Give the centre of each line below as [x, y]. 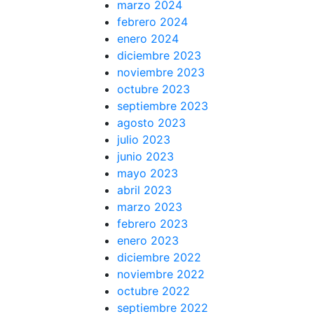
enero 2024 [148, 38]
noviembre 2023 [161, 72]
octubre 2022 [153, 291]
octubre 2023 [153, 89]
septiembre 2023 [163, 105]
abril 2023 [144, 190]
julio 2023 [144, 139]
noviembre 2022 [161, 274]
